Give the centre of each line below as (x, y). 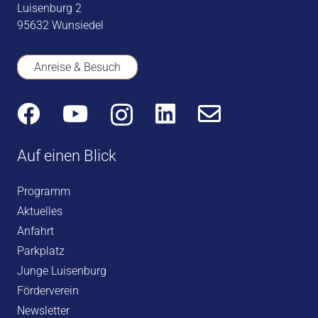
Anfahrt (35, 231)
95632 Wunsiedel (60, 25)
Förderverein (48, 290)
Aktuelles (40, 211)
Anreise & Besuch (77, 67)
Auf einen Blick (67, 155)
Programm (44, 191)
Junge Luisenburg (62, 270)
